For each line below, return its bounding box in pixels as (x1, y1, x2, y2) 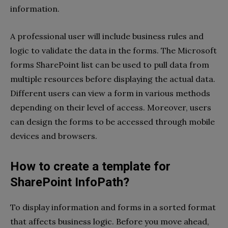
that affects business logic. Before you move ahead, (10, 216, 209, 227)
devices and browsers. (10, 131, 101, 141)
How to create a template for (10, 159, 170, 174)
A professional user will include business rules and (10, 31, 204, 42)
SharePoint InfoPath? (10, 175, 129, 190)
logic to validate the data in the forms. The (10, 45, 178, 56)
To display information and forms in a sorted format (10, 202, 216, 213)
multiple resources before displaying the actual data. (10, 74, 215, 84)
